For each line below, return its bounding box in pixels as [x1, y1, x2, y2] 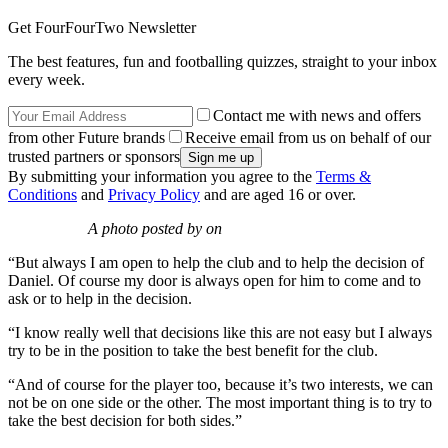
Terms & [316, 168, 371, 186]
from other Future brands [8, 129, 165, 147]
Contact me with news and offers [213, 107, 421, 125]
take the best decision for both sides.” [8, 412, 242, 430]
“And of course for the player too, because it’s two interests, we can [8, 376, 433, 394]
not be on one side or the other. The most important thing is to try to [8, 394, 432, 412]
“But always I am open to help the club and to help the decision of [8, 254, 424, 272]
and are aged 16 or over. [200, 186, 356, 204]
